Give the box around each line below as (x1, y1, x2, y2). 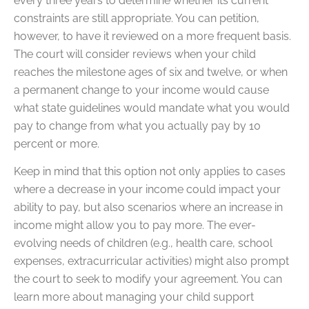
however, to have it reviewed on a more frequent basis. (14, 29, 291, 43)
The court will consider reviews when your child (14, 47, 256, 61)
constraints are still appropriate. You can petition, (14, 11, 259, 25)
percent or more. (14, 137, 99, 150)
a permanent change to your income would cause (14, 83, 269, 97)
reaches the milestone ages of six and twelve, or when (14, 65, 288, 79)
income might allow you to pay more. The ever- (14, 219, 256, 232)
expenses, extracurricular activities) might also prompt (14, 255, 289, 268)
